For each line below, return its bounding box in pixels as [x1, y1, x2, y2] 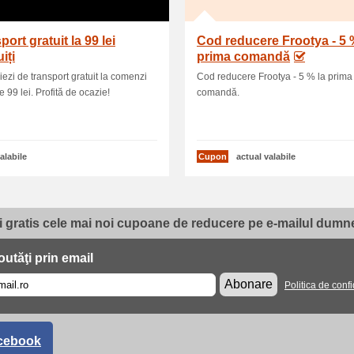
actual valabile [236, 152, 296, 161]
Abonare [224, 277, 273, 291]
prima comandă [197, 50, 290, 63]
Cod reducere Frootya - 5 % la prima [197, 71, 352, 82]
